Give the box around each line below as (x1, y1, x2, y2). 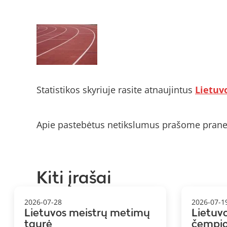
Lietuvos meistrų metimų (24, 206, 150, 220)
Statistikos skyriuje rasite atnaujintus (36, 84, 195, 96)
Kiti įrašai (36, 166, 111, 188)
